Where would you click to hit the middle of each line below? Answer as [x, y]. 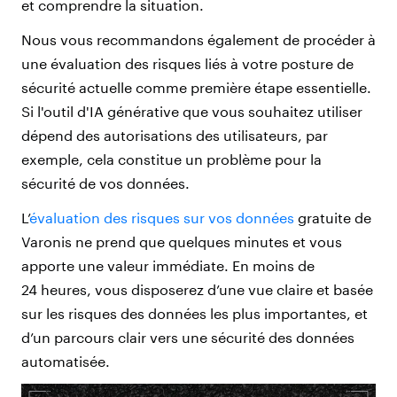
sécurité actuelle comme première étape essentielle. [196, 88]
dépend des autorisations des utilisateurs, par [175, 136]
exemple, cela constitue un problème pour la [171, 160]
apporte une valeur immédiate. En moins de [168, 266]
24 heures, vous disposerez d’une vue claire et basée [197, 290]
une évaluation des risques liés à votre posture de [187, 64]
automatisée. [66, 362]
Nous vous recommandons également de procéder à [198, 40]
